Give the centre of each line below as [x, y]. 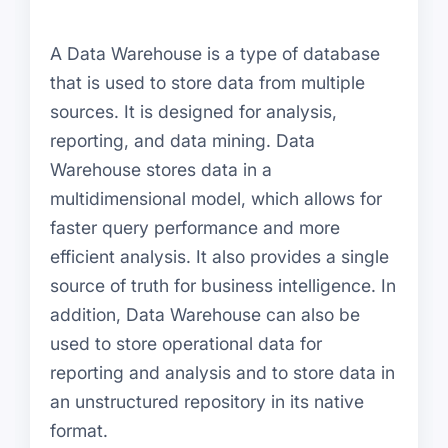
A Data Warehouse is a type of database [215, 53]
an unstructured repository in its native [207, 401]
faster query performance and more [195, 227]
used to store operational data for [186, 343]
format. [79, 430]
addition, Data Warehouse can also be [205, 314]
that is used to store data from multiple [207, 82]
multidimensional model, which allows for [216, 198]
